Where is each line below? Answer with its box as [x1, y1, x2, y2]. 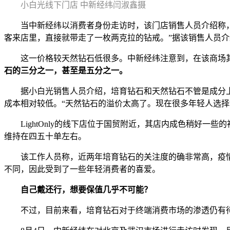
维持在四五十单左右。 [4, 131, 86, 141]
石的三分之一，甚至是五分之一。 [4, 66, 127, 75]
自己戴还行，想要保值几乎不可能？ [21, 185, 152, 194]
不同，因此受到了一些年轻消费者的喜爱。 [4, 164, 160, 174]
